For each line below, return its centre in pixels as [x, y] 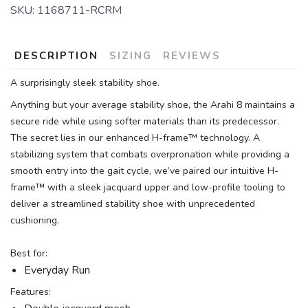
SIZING [131, 56]
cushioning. [35, 221]
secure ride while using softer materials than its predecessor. [145, 122]
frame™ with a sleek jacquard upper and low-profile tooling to [148, 188]
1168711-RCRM [79, 11]
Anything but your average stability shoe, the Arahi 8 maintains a [153, 105]
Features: [31, 292]
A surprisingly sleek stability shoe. [85, 83]
